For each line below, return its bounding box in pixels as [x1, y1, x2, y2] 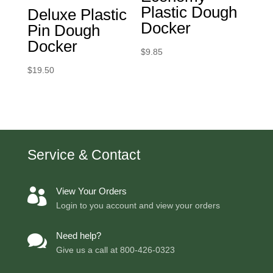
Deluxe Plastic [27, 5, 127, 24]
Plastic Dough [141, 3, 238, 22]
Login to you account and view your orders [55, 200, 220, 210]
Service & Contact [27, 146, 140, 163]
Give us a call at [55, 244, 120, 255]
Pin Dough [27, 21, 100, 40]
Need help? [55, 230, 101, 241]
